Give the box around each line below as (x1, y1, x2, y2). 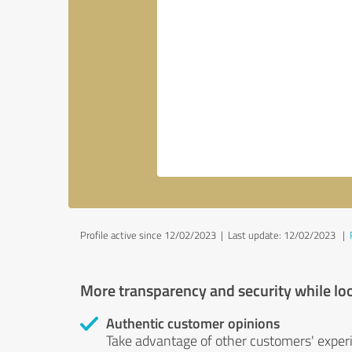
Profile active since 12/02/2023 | (80, 228, 228, 242)
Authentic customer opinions (106, 313, 280, 333)
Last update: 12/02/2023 (228, 228, 335, 242)
